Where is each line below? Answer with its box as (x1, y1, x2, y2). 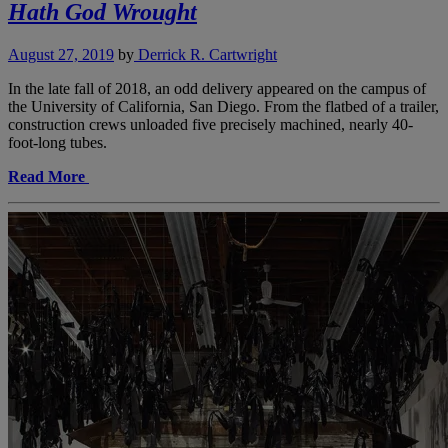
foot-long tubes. (8, 133, 107, 151)
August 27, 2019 (8, 45, 114, 63)
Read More (8, 167, 85, 185)
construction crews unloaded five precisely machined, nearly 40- (8, 115, 413, 133)
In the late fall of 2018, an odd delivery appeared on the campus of (8, 79, 426, 97)
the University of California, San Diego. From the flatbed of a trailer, (8, 97, 439, 115)
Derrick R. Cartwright (134, 45, 277, 63)
